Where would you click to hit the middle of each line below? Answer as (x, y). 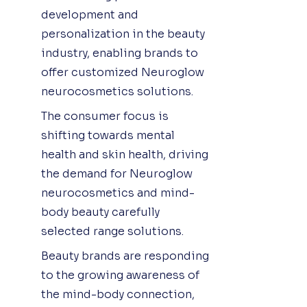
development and (90, 14)
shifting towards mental (108, 135)
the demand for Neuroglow (117, 173)
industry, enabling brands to (120, 53)
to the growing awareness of (120, 275)
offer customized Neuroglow (123, 72)
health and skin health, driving (125, 154)
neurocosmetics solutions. (117, 91)
